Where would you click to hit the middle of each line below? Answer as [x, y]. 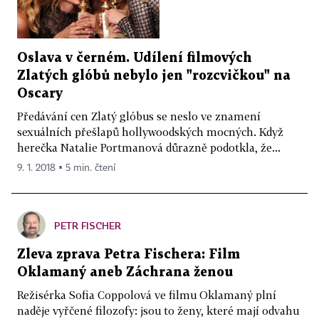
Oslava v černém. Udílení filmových [135, 58]
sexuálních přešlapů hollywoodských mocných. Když [150, 132]
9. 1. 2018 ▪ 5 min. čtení [66, 168]
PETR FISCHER [88, 226]
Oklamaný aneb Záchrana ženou [125, 273]
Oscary [40, 94]
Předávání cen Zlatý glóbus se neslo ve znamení [139, 116]
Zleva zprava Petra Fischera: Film [129, 255]
